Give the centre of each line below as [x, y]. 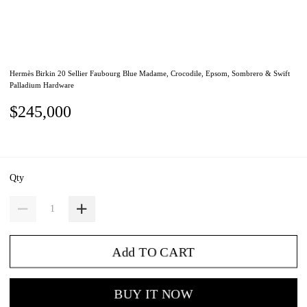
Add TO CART [153, 251]
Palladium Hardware [42, 85]
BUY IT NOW [153, 295]
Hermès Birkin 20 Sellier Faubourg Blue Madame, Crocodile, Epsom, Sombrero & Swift [150, 74]
